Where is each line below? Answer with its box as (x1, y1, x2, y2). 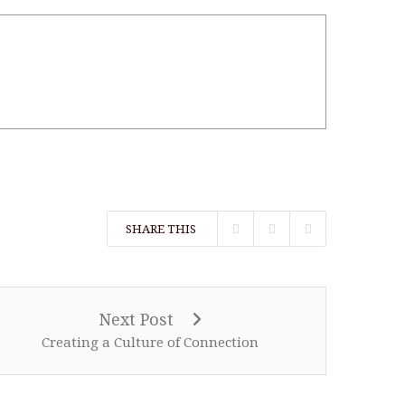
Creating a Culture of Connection (41, 334, 259, 351)
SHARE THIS (126, 222, 196, 236)
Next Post (98, 310, 178, 329)
